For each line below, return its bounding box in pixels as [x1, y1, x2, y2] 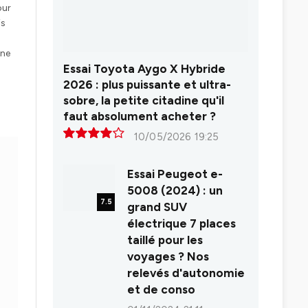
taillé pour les [127, 233, 203, 247]
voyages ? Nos [127, 250, 209, 264]
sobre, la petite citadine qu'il [63, 93, 224, 108]
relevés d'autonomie [127, 266, 245, 280]
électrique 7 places [127, 217, 236, 231]
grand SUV [127, 200, 187, 214]
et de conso [127, 283, 195, 297]
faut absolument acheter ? [63, 109, 216, 124]
